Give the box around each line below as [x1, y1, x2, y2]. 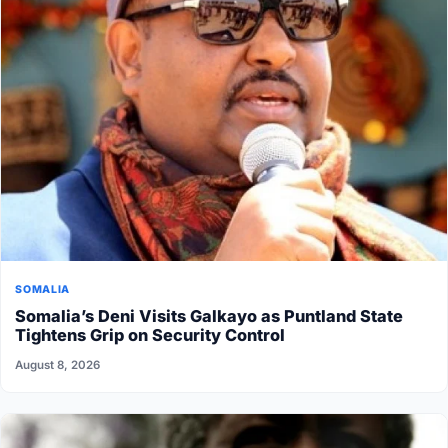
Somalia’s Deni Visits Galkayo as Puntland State [15, 306, 404, 327]
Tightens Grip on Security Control [15, 325, 286, 346]
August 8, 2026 [15, 358, 101, 373]
